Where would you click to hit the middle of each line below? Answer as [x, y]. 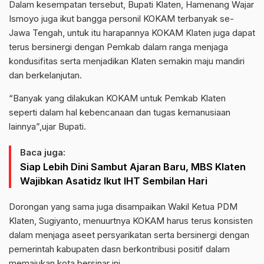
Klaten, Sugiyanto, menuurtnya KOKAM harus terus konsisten [131, 220]
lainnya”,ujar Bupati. [47, 126]
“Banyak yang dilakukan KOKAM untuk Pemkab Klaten [117, 98]
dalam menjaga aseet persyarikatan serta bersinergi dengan [129, 235]
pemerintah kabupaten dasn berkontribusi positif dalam [119, 249]
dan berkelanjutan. [45, 75]
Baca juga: [43, 152]
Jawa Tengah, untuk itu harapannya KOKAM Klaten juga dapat [132, 32]
